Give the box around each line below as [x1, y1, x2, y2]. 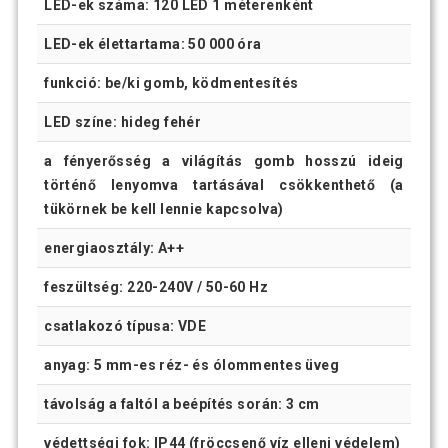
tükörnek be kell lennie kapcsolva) [44, 201, 284, 218]
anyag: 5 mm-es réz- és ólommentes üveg [44, 357, 340, 374]
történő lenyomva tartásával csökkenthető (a [44, 177, 404, 194]
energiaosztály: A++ [44, 240, 185, 257]
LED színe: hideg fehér [44, 114, 202, 131]
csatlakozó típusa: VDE [44, 318, 207, 335]
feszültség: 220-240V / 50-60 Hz [44, 279, 269, 296]
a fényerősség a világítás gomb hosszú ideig [44, 153, 404, 170]
